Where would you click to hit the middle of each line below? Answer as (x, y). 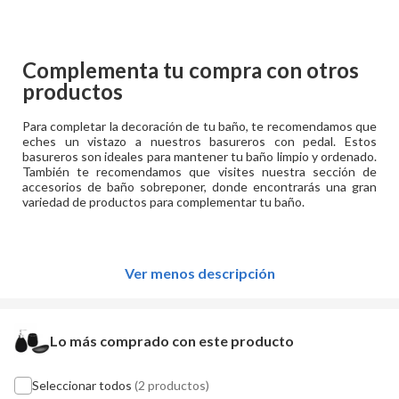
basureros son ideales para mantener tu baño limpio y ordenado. (199, 156)
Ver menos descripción (199, 273)
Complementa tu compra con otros (191, 70)
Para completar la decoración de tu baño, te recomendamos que (199, 126)
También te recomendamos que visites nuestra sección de (199, 171)
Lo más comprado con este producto (172, 341)
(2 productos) (172, 385)
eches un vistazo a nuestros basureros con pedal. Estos (199, 141)
